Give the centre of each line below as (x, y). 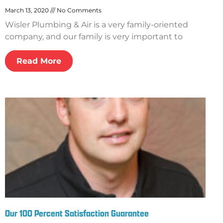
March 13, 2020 (28, 10)
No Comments (78, 10)
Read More (39, 61)
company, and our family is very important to (94, 36)
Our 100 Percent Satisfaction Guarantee (77, 214)
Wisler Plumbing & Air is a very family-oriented (97, 24)
